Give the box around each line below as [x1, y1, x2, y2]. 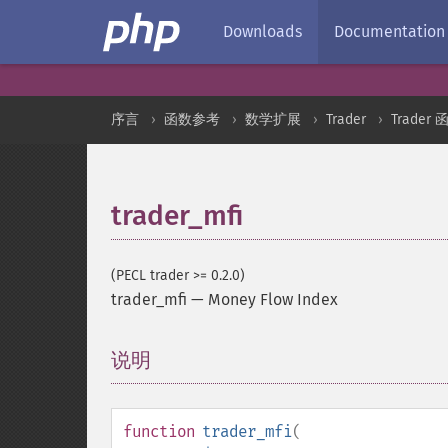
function [123, 422, 195, 441]
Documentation [334, 22, 445, 41]
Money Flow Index [208, 290, 338, 309]
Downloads [223, 22, 302, 41]
